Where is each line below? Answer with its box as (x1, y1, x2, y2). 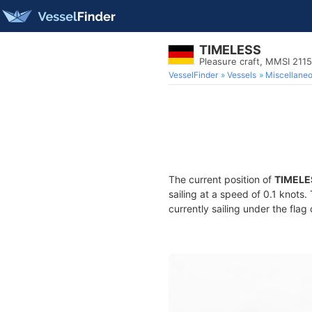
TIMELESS (199, 42, 261, 57)
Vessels (227, 70, 256, 80)
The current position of (169, 173, 274, 185)
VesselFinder (169, 70, 218, 80)
